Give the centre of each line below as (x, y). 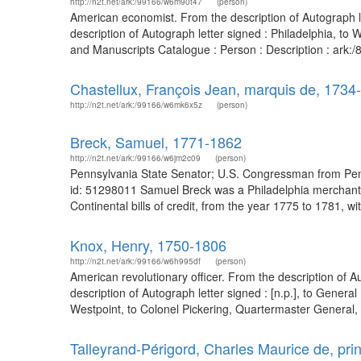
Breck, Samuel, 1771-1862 (156, 142)
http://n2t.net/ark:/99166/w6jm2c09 (135, 158)
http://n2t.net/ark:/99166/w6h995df (135, 261)
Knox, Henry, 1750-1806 (148, 245)
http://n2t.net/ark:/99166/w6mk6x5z (136, 105)
